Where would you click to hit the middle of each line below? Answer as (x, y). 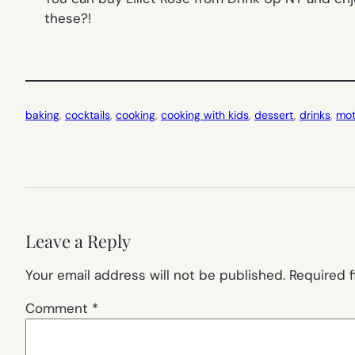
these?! (68, 19)
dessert (274, 115)
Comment (59, 309)
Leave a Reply (78, 241)
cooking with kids (205, 115)
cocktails (88, 115)
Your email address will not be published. (155, 275)
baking (42, 115)
